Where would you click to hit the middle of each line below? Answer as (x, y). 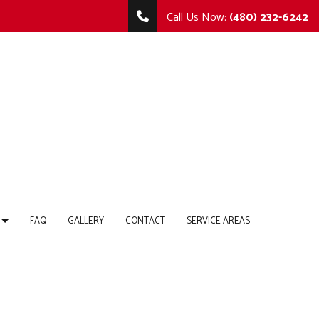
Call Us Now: (197, 17)
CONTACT (145, 221)
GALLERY (85, 221)
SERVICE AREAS (218, 221)
